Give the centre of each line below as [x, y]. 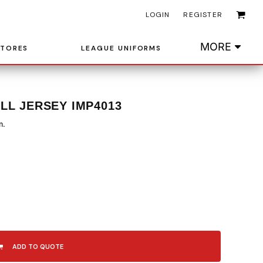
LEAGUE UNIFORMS [122, 48]
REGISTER [203, 15]
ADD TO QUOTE [38, 247]
